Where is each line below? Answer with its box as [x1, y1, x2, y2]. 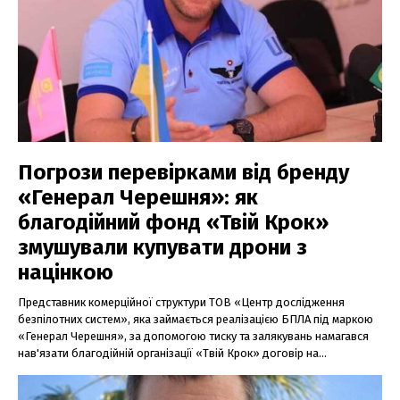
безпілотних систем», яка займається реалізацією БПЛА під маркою [18, 312, 373, 327]
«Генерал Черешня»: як [18, 185, 258, 211]
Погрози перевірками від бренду [18, 160, 349, 186]
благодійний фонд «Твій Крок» [18, 210, 329, 236]
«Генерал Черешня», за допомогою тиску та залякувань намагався [18, 329, 369, 344]
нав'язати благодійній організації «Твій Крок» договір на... [18, 346, 327, 361]
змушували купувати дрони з [18, 235, 307, 261]
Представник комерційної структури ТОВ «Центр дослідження [18, 296, 345, 310]
